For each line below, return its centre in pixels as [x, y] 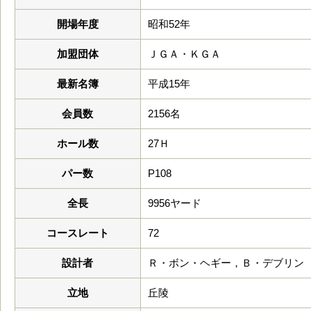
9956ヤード [175, 203]
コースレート [78, 233]
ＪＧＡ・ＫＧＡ [184, 54]
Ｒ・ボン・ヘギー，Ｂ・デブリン [226, 263]
